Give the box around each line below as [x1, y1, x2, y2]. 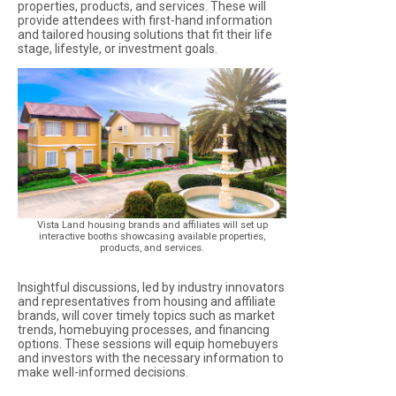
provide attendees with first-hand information [18, 12, 272, 27]
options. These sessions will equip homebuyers [18, 336, 278, 351]
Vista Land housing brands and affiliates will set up [36, 218, 268, 231]
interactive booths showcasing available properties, [39, 230, 266, 242]
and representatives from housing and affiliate [18, 293, 276, 308]
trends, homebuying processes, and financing [18, 322, 270, 337]
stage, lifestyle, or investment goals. [18, 41, 217, 56]
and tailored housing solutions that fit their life [18, 27, 272, 42]
